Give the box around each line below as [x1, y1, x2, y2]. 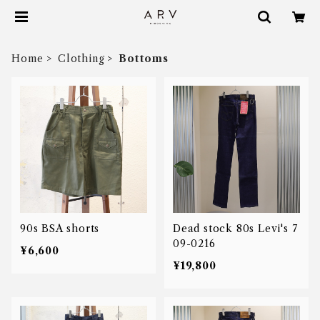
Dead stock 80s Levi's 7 [173, 222, 298, 235]
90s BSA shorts [20, 222, 100, 235]
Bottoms [119, 52, 169, 65]
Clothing [58, 52, 105, 65]
